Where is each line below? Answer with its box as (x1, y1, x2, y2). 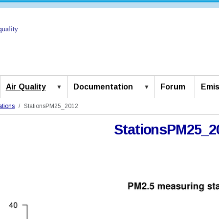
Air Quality (5, 83, 46, 91)
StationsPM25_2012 (24, 103, 78, 110)
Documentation (73, 83, 133, 91)
